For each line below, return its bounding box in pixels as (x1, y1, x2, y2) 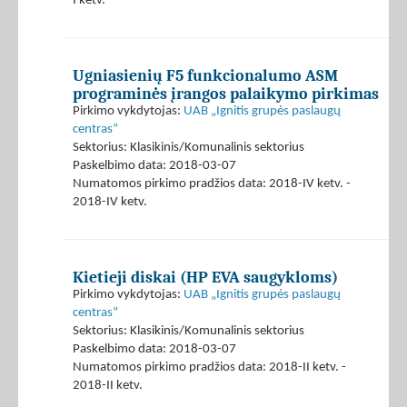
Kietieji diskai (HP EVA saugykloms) (73, 268, 338, 287)
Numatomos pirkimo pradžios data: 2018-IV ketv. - (73, 177, 351, 192)
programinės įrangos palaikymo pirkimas (73, 84, 379, 104)
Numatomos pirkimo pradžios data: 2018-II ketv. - (73, 361, 346, 375)
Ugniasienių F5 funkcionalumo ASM (73, 66, 338, 85)
